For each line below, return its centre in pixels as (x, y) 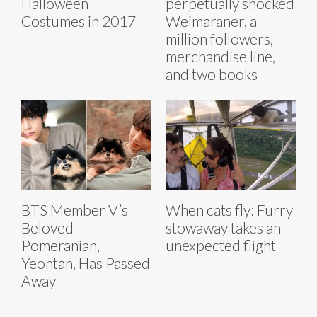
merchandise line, (220, 57)
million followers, (219, 39)
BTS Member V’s (75, 210)
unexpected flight (221, 246)
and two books (212, 74)
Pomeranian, (60, 246)
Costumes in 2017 (79, 21)
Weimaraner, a (211, 21)
